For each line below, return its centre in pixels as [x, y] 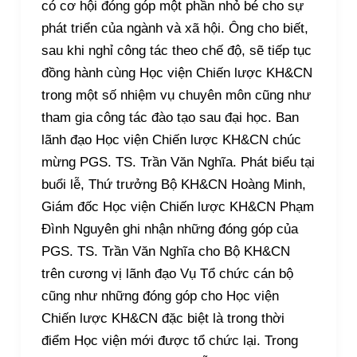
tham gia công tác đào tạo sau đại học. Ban [170, 117]
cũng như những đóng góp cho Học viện [160, 296]
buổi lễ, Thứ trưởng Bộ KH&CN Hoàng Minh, [173, 184]
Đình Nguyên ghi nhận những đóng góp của [169, 229]
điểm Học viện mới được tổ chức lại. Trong [169, 340]
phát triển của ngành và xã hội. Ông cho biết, [175, 28]
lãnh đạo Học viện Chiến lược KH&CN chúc [171, 139]
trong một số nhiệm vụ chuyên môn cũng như [176, 95]
